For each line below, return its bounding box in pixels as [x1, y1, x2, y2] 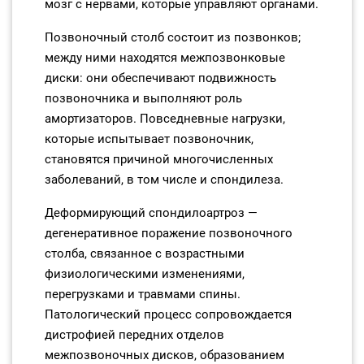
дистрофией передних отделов [45, 327, 224, 342]
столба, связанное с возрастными [45, 246, 245, 261]
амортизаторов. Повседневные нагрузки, [45, 111, 285, 126]
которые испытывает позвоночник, [45, 132, 253, 146]
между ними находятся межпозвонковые [45, 50, 285, 65]
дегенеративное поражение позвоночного [45, 226, 292, 240]
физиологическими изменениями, [45, 266, 245, 281]
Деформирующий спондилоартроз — [45, 206, 258, 220]
